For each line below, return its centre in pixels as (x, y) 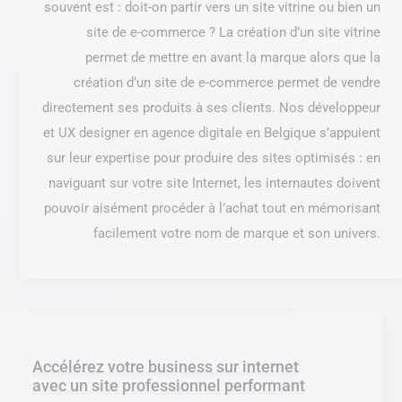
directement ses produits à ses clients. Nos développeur (211, 108)
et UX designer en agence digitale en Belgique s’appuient (212, 133)
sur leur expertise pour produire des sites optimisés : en (214, 158)
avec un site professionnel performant (169, 386)
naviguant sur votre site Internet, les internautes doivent (214, 184)
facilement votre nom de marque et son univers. (237, 234)
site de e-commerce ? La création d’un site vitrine (233, 33)
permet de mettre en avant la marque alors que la (233, 58)
